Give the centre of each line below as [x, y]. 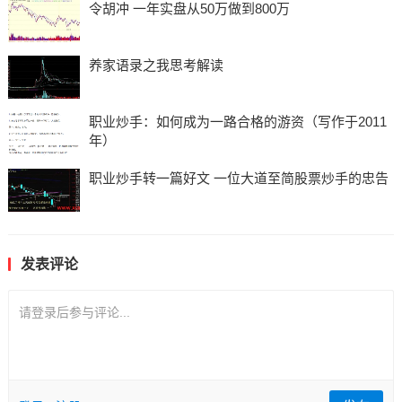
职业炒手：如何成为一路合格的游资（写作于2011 [237, 122]
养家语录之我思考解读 [156, 66]
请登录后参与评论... [74, 313]
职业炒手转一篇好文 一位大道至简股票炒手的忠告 [238, 179]
